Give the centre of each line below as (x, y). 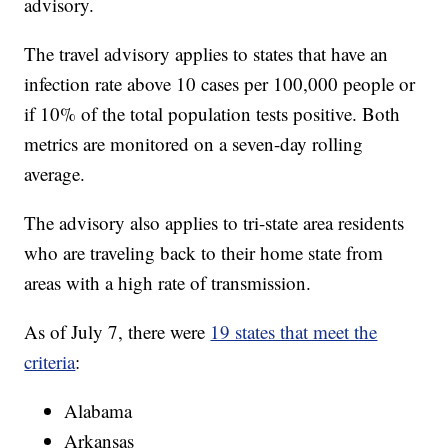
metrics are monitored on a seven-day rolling (194, 144)
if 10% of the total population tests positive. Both (212, 114)
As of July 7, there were (117, 332)
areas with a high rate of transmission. (168, 283)
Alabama (98, 411)
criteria (50, 362)
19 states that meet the (294, 332)
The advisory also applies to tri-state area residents (214, 223)
